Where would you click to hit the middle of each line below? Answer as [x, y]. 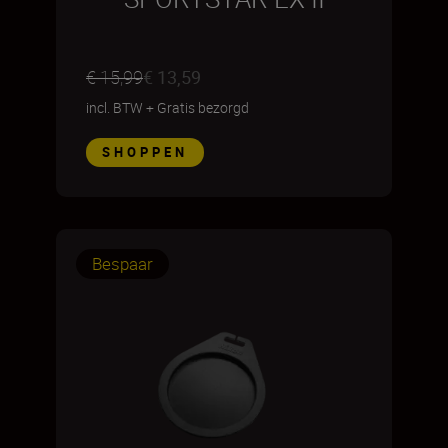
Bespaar [122, 263]
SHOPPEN [145, 152]
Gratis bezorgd [203, 107]
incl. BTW [114, 107]
